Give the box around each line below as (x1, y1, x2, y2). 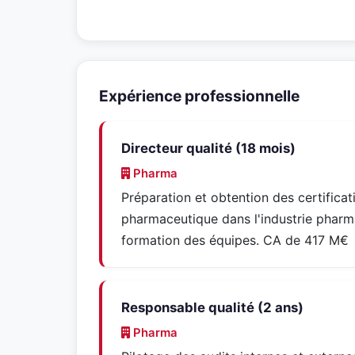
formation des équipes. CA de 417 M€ (121, 232, 349, 248)
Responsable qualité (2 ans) (121, 300, 303, 315)
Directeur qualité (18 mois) (121, 140, 296, 156)
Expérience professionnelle (99, 86, 300, 105)
